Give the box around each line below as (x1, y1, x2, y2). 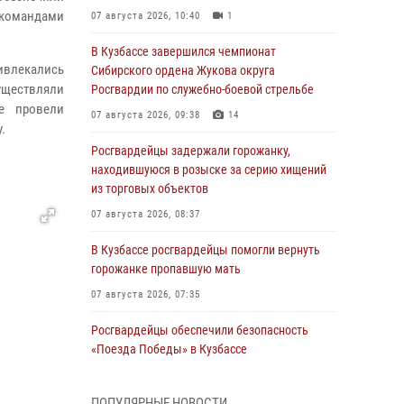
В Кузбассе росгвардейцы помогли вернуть (91, 243, 320, 257)
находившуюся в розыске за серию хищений (91, 162, 326, 177)
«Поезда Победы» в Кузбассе (91, 342, 247, 356)
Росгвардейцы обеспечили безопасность (91, 323, 308, 337)
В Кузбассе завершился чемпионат (91, 44, 276, 59)
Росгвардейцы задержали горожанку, (91, 143, 290, 158)
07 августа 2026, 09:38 (91, 109, 200, 121)
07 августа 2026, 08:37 (91, 208, 200, 220)
